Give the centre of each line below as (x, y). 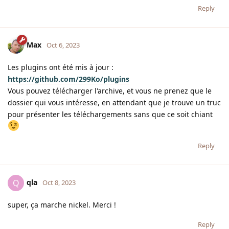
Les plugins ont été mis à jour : (61, 67)
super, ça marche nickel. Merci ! (62, 205)
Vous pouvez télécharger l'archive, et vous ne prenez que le (110, 91)
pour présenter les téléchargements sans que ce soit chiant (110, 114)
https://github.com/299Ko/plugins (68, 79)
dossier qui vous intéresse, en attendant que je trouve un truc (114, 103)
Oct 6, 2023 (63, 45)
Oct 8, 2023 (59, 182)
